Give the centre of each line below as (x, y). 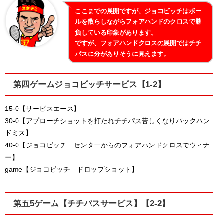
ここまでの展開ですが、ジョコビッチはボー (138, 11)
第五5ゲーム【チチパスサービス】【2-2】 (91, 203)
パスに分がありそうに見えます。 (123, 54)
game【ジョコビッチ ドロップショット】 (72, 169)
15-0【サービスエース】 (43, 108)
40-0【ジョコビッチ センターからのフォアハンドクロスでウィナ (107, 145)
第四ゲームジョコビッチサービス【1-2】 (89, 84)
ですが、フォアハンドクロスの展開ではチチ (138, 43)
